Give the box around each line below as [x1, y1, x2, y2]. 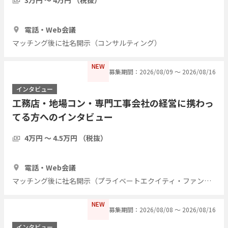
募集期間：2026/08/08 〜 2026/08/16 [109, 205, 216, 214]
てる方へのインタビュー [12, 109, 113, 123]
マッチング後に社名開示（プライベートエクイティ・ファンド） [204, 175, 211, 186]
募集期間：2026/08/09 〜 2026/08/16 [109, 67, 216, 76]
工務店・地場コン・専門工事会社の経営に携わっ [12, 96, 214, 109]
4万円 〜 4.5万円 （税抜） [24, 132, 107, 143]
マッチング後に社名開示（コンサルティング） [12, 37, 161, 48]
